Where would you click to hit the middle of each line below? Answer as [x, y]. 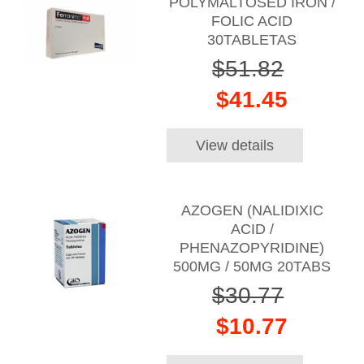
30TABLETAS [252, 40]
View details [234, 145]
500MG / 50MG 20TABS [252, 266]
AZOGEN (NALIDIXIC [252, 210]
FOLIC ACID [252, 22]
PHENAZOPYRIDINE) [252, 247]
